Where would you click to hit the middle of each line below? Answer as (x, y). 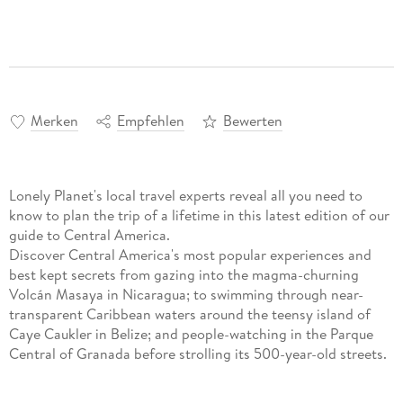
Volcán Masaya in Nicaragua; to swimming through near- (186, 294)
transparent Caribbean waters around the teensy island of (189, 313)
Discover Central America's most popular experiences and (190, 254)
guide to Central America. (89, 234)
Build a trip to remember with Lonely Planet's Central (174, 373)
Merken (54, 120)
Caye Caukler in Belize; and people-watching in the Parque (191, 333)
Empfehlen (150, 120)
